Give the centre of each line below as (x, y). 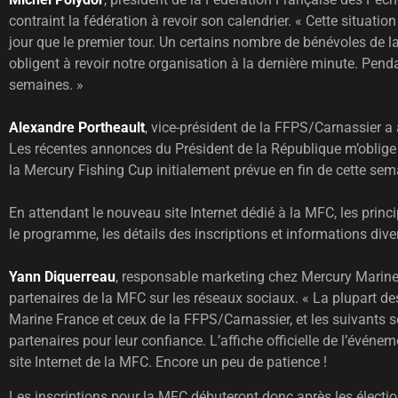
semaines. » (46, 85)
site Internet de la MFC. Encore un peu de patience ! (168, 362)
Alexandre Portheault (77, 128)
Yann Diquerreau (62, 277)
